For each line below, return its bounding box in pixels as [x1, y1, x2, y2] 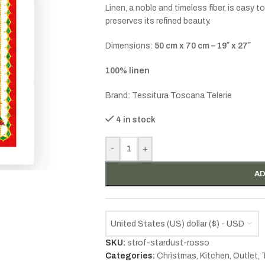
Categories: [105, 251, 155, 260]
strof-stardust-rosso [127, 238, 209, 247]
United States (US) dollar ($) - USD [110, 219, 244, 228]
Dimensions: [105, 41, 154, 50]
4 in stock [116, 115, 156, 124]
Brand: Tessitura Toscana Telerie [105, 91, 232, 100]
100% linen [105, 66, 150, 75]
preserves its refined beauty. [105, 17, 211, 25]
